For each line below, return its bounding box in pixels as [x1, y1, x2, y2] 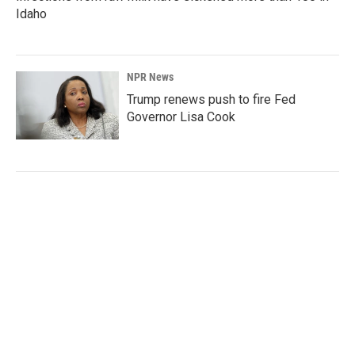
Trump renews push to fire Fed [127, 91, 296, 107]
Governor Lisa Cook [127, 109, 235, 124]
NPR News [127, 70, 174, 83]
